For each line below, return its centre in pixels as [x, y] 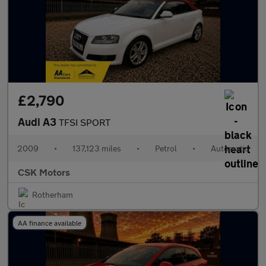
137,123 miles [97, 148]
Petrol [166, 148]
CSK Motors [44, 172]
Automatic [230, 148]
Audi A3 [38, 122]
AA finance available [50, 223]
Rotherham [53, 194]
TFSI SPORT [85, 122]
